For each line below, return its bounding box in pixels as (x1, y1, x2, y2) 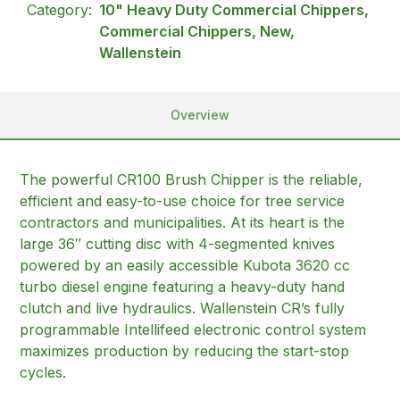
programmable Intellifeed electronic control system (20, 320, 367, 338)
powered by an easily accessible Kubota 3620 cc (20, 255, 351, 274)
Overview (171, 106, 229, 122)
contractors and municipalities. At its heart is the (20, 212, 346, 231)
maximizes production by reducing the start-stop (20, 341, 350, 360)
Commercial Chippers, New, (99, 21, 296, 40)
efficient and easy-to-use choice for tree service (20, 191, 346, 210)
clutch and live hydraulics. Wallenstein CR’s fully (20, 298, 346, 317)
